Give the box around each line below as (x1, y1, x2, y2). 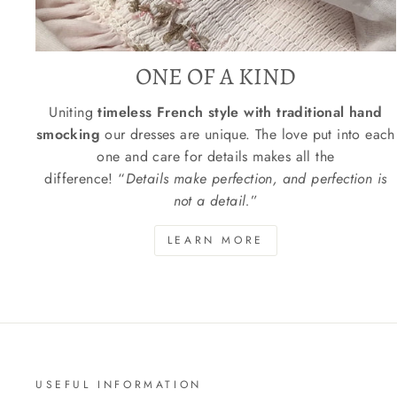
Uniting (49, 102, 98, 123)
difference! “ (44, 168, 126, 190)
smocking (35, 124, 105, 145)
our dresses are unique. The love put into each (105, 124, 395, 145)
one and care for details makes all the (97, 146, 335, 167)
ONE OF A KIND (135, 60, 296, 93)
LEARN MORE (167, 232, 264, 249)
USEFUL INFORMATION (35, 377, 202, 393)
